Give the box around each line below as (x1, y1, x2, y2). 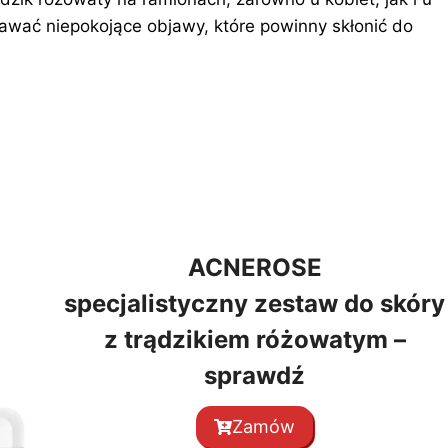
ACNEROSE (187, 253, 322, 283)
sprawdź (204, 361, 305, 391)
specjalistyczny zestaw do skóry (64, 289, 445, 319)
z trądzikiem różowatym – (103, 325, 406, 355)
